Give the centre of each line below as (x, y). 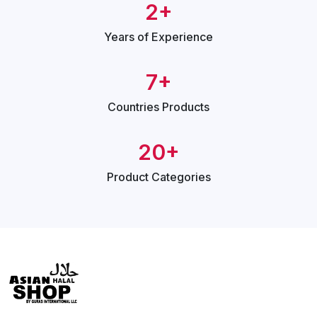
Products (186, 107)
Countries (135, 107)
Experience (182, 37)
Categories (181, 177)
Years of (128, 37)
